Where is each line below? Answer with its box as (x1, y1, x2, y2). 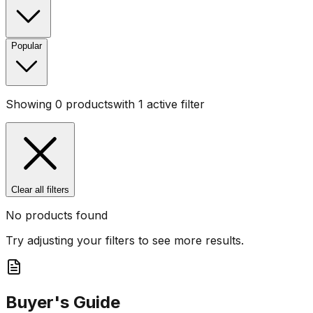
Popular (11, 41, 42, 52)
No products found (6, 208, 108, 223)
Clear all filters (11, 184, 69, 196)
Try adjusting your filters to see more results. (6, 233, 244, 248)
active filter (143, 97, 205, 112)
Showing (6, 97, 55, 112)
